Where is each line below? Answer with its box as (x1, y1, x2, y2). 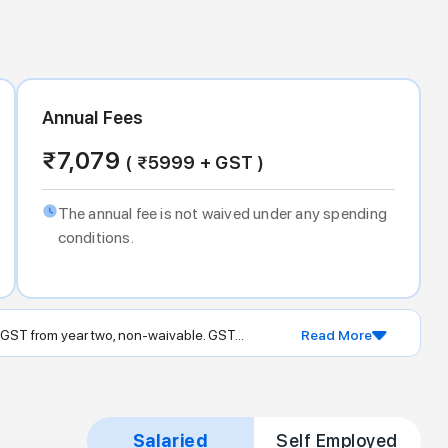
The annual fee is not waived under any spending (57, 203, 387, 223)
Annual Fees (41, 106, 144, 128)
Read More (301, 327, 373, 344)
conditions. (57, 227, 134, 247)
